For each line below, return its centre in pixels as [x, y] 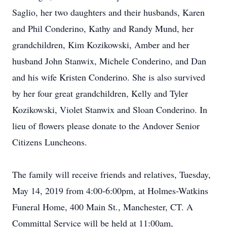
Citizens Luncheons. [50, 142]
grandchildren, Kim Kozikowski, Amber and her [101, 45]
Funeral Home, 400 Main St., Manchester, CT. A [103, 207]
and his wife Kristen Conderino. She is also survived [109, 77]
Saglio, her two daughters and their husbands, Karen [108, 12]
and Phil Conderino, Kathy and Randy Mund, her [103, 28]
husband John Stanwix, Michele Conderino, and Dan [109, 61]
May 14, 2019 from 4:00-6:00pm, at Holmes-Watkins [110, 191]
